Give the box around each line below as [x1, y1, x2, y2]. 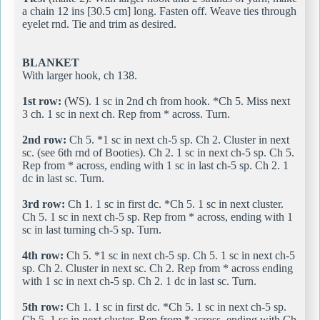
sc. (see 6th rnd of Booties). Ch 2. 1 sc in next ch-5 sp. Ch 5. [22, 146, 294, 159]
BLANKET [22, 56, 79, 69]
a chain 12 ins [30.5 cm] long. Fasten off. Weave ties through [22, 4, 296, 17]
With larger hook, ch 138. [22, 69, 137, 81]
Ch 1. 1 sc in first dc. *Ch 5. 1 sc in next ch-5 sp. [64, 300, 286, 313]
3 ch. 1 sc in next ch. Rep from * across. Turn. [22, 107, 230, 120]
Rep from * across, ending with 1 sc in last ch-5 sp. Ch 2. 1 [22, 159, 289, 171]
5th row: [22, 300, 64, 313]
